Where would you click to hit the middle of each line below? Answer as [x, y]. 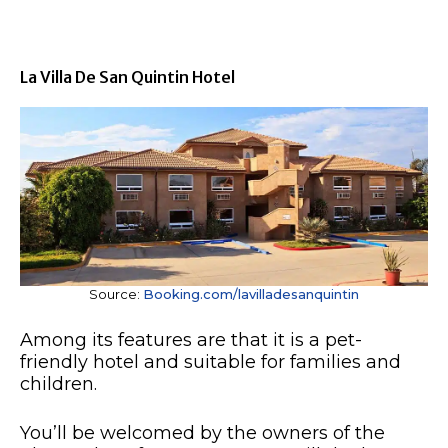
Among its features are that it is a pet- [191, 340]
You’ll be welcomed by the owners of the [202, 433]
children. [58, 384]
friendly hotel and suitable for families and [210, 362]
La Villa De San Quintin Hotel [127, 77]
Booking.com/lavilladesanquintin [251, 294]
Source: [116, 294]
